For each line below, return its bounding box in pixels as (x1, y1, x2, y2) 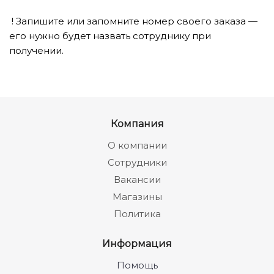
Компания (110, 117, 164, 130)
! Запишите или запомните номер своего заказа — (9, 15, 257, 27)
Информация (102, 237, 172, 250)
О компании (107, 139, 167, 151)
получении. (9, 45, 64, 56)
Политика (113, 208, 161, 220)
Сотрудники (107, 157, 167, 168)
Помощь (116, 259, 158, 271)
